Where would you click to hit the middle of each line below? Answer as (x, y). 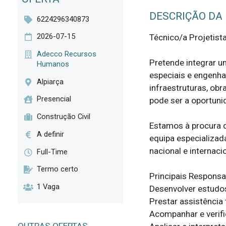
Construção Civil (64, 117)
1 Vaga (48, 186)
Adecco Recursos (67, 54)
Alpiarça (50, 81)
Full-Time (52, 152)
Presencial (54, 99)
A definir (51, 134)
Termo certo (58, 169)
